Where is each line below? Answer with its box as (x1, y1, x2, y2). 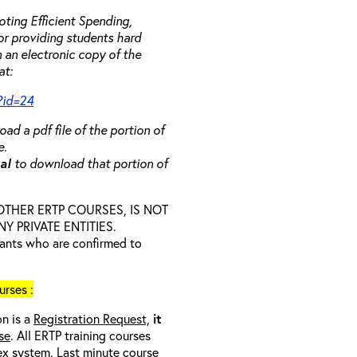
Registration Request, (33, 310, 150, 327)
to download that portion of (14, 155, 167, 171)
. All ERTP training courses (10, 327, 151, 343)
